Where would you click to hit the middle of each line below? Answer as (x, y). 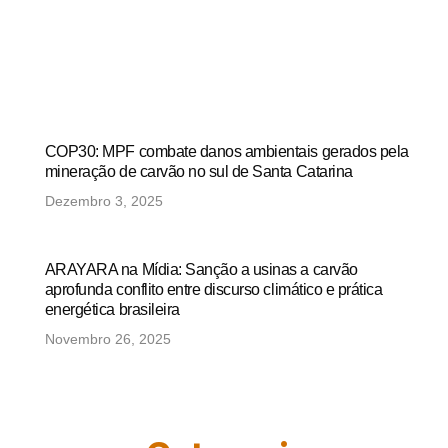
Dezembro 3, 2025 (103, 200)
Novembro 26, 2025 (107, 338)
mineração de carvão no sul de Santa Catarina (198, 171)
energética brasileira (112, 309)
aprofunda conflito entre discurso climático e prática (213, 289)
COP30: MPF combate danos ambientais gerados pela (226, 151)
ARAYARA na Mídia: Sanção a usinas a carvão (201, 269)
